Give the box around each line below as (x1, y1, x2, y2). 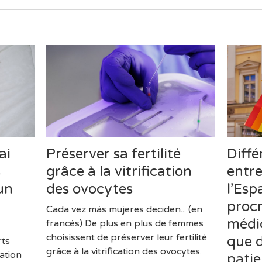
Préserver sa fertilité (46, 146, 181, 163)
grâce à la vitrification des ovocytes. (46, 246, 202, 258)
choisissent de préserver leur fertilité (46, 232, 207, 244)
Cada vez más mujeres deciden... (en (46, 204, 202, 216)
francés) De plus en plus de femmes (46, 218, 204, 230)
